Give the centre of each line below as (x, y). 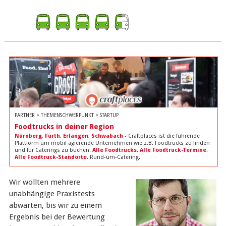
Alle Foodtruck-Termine (173, 150)
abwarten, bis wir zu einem (55, 205)
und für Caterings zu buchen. (53, 150)
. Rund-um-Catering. (113, 157)
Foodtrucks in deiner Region (64, 127)
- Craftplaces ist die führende (161, 136)
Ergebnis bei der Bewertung (57, 217)
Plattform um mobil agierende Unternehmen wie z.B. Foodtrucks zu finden (112, 143)
